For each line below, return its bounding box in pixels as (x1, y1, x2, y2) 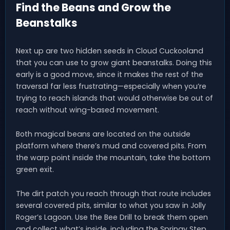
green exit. (16, 164, 54, 175)
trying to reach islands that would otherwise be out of (16, 93, 213, 104)
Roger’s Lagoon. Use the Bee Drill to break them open (16, 212, 208, 223)
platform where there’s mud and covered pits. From (16, 141, 206, 151)
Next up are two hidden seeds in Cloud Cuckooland (16, 46, 203, 56)
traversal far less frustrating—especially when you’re (16, 81, 206, 92)
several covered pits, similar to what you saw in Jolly (16, 200, 206, 211)
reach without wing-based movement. (16, 105, 159, 116)
